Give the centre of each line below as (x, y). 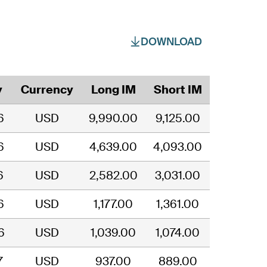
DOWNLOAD (171, 41)
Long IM (113, 90)
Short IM (178, 90)
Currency (47, 90)
